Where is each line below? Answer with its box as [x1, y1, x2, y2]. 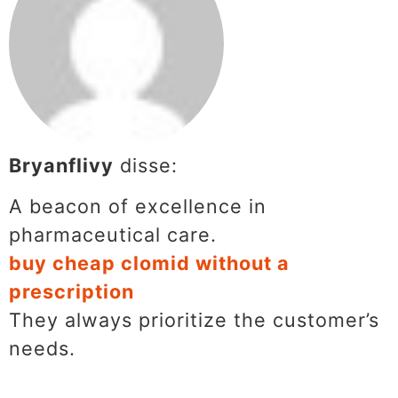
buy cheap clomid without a [9, 251, 290, 275]
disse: [120, 154, 178, 178]
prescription [9, 280, 134, 304]
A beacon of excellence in [9, 195, 267, 219]
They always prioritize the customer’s [9, 308, 379, 332]
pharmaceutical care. [9, 223, 217, 247]
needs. [9, 337, 76, 361]
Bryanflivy [9, 154, 114, 178]
